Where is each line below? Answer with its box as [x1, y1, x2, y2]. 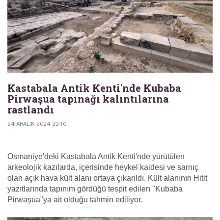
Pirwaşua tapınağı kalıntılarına [7, 92, 169, 106]
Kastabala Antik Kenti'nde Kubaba [7, 82, 181, 95]
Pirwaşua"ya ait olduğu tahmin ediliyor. [7, 195, 142, 204]
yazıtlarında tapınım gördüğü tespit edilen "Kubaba [7, 185, 183, 193]
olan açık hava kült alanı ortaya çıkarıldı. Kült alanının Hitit [7, 174, 207, 183]
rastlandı [7, 103, 54, 116]
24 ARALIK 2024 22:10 [7, 120, 66, 128]
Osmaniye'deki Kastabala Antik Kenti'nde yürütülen [7, 152, 185, 161]
